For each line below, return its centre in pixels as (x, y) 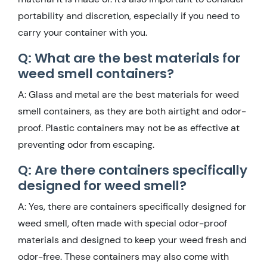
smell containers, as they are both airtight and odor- (132, 111)
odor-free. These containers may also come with (123, 256)
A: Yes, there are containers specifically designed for (132, 206)
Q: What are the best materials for (129, 58)
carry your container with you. (83, 32)
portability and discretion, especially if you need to (129, 15)
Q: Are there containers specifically (133, 170)
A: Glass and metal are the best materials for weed (128, 94)
